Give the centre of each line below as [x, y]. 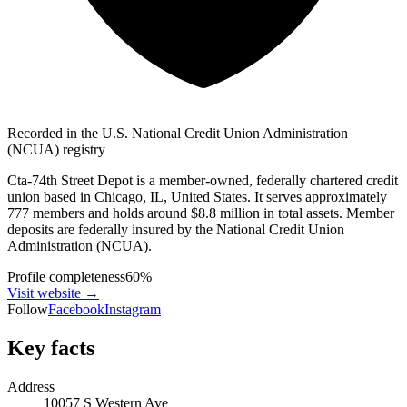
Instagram [133, 309]
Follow [28, 309]
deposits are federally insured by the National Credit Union [176, 229]
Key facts [51, 347]
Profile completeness [66, 276]
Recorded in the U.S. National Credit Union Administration [178, 133]
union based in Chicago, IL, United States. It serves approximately [197, 196]
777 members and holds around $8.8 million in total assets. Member [201, 213]
